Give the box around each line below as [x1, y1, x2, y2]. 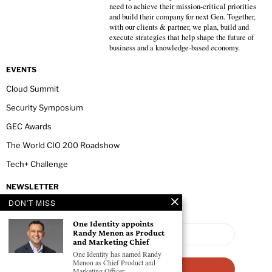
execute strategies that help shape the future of [109, 32, 254, 43]
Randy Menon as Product [73, 228, 165, 237]
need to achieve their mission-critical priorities [109, 1, 256, 12]
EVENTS [6, 65, 36, 75]
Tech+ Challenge [6, 159, 68, 169]
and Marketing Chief [73, 237, 149, 246]
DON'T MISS [8, 197, 56, 208]
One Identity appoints [73, 219, 154, 228]
